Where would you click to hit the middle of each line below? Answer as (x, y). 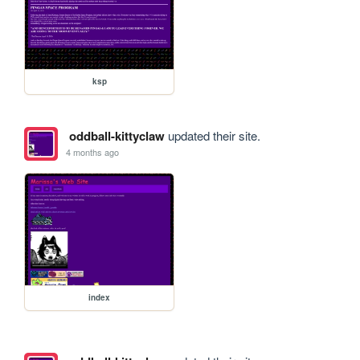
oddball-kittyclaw (117, 135)
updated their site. (212, 135)
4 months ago (93, 152)
